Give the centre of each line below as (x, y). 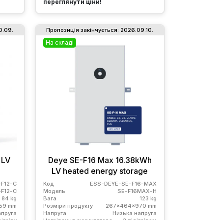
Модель (54, 191)
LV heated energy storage (100, 171)
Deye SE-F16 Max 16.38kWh (100, 160)
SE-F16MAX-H (137, 191)
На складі (59, 42)
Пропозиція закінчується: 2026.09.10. (100, 30)
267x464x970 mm (131, 206)
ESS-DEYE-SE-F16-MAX (123, 183)
